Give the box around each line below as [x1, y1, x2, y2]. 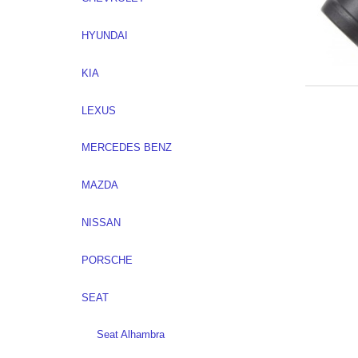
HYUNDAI [81, 30, 128, 42]
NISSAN [81, 217, 121, 229]
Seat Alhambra [97, 328, 165, 341]
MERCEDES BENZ [81, 141, 172, 154]
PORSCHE [81, 253, 133, 266]
